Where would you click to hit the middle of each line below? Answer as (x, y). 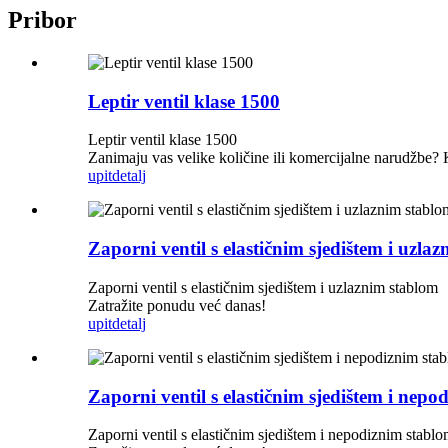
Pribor (42, 20)
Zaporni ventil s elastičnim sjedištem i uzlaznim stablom (263, 287)
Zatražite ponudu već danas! (177, 305)
